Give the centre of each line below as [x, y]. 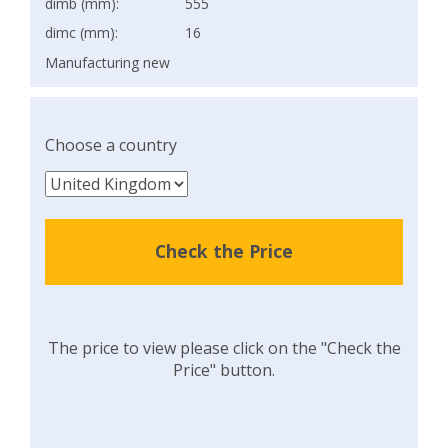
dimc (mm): [81, 32]
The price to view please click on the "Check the [224, 347]
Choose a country [111, 144]
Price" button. [224, 369]
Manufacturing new [107, 62]
